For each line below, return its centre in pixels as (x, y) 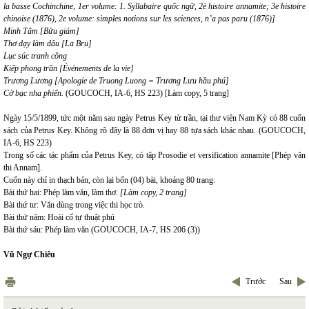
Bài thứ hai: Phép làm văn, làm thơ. (62, 192)
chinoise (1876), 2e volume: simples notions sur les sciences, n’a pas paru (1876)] (139, 19)
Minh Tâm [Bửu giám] (41, 31)
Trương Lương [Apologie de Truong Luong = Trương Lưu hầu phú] (116, 81)
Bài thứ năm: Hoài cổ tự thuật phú (59, 217)
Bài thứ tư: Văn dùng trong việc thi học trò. (74, 205)
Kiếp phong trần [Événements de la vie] (69, 68)
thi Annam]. (23, 168)
